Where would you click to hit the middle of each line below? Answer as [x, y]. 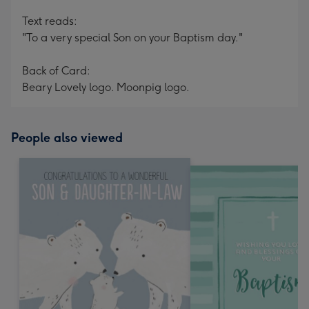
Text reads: [50, 21]
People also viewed [67, 138]
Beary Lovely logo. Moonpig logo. [106, 87]
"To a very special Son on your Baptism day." [132, 38]
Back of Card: [56, 71]
